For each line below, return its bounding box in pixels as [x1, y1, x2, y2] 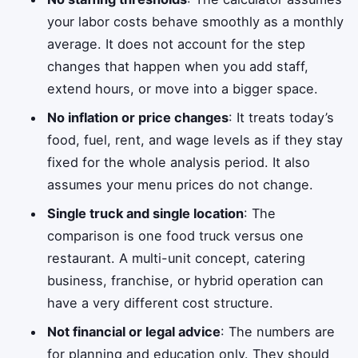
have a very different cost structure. [47, 294, 274, 311]
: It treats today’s [229, 109, 335, 125]
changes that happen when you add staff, [47, 58, 309, 74]
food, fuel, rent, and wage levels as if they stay [47, 131, 344, 148]
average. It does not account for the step [47, 35, 306, 52]
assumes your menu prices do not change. [47, 176, 314, 193]
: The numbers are [221, 323, 336, 340]
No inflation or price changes [47, 109, 229, 125]
